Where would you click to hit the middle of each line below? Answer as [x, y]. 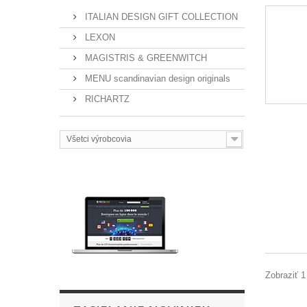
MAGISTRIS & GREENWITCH [145, 58]
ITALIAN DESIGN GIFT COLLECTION [160, 17]
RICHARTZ [106, 99]
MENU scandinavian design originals [156, 79]
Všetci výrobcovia [99, 139]
